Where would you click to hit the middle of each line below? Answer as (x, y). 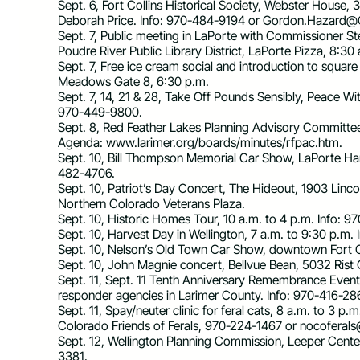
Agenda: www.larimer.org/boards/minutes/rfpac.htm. (200, 142)
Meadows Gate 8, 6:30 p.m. (133, 81)
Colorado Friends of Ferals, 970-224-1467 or (179, 325)
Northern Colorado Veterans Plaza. (151, 203)
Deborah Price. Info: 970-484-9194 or (160, 20)
